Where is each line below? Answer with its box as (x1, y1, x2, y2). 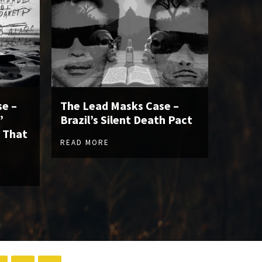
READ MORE (60, 137, 109, 148)
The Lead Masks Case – (60, 98, 179, 113)
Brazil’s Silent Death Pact (60, 112, 192, 127)
